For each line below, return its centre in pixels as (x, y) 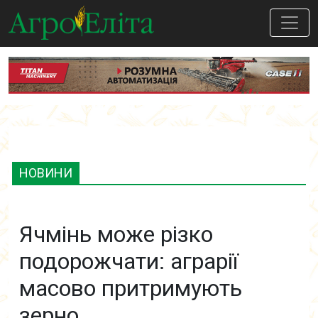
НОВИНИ (46, 173)
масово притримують (131, 289)
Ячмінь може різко (116, 235)
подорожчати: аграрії (129, 262)
